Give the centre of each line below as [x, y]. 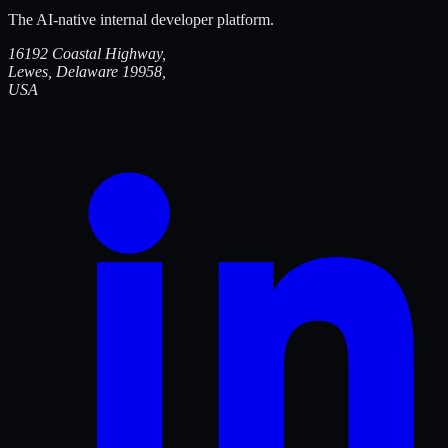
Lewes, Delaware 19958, [87, 71]
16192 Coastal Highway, [87, 53]
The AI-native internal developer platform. [141, 19]
